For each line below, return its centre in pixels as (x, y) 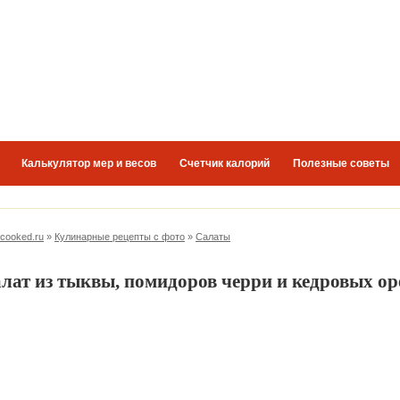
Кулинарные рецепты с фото (120, 237)
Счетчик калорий (225, 163)
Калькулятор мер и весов (89, 163)
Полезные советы (341, 163)
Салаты (213, 237)
